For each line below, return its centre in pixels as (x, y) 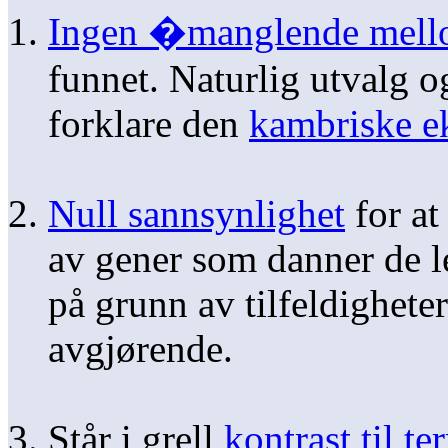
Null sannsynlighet (196, 213)
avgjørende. (140, 348)
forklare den (148, 123)
